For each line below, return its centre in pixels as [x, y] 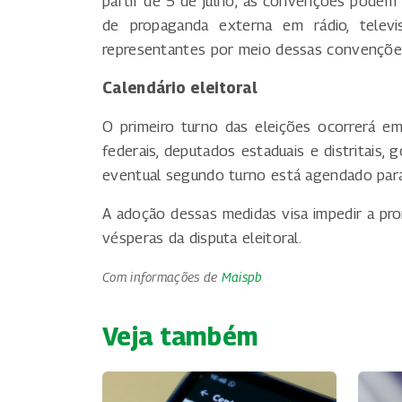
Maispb [242, 277]
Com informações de [162, 277]
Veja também [181, 336]
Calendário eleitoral [180, 88]
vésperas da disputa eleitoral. [202, 238]
